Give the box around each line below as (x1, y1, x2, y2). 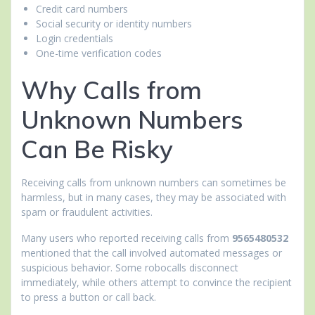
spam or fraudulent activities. (21, 205, 153, 219)
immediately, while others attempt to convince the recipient (21, 276, 292, 290)
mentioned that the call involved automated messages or (21, 246, 282, 260)
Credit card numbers (36, 2, 128, 16)
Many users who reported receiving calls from (21, 231, 232, 245)
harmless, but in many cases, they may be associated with (21, 191, 286, 205)
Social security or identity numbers (36, 17, 192, 31)
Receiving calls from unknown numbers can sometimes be (21, 176, 286, 190)
